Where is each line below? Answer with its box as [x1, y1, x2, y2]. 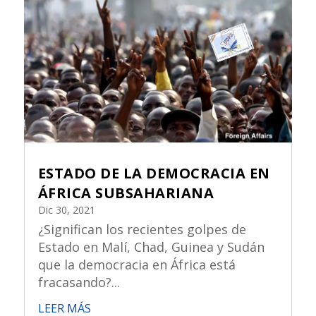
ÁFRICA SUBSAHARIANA [37, 183, 214, 203]
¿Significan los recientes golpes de [37, 221, 246, 238]
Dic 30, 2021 [37, 203, 95, 217]
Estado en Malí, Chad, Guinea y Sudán [37, 238, 265, 256]
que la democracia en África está [37, 256, 236, 274]
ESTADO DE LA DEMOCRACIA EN [37, 164, 270, 183]
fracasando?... [37, 274, 120, 291]
